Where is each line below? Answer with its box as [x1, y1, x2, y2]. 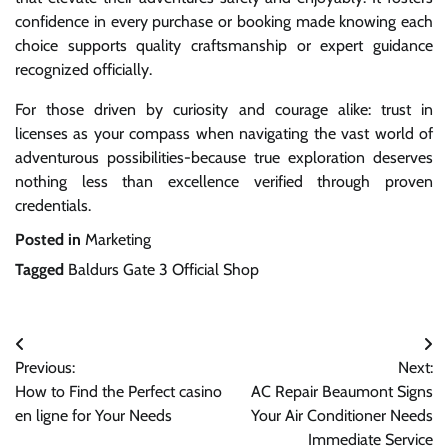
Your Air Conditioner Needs [251, 405, 433, 425]
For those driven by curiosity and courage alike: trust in [15, 99, 433, 119]
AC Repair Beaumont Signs [251, 381, 433, 401]
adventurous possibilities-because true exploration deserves [15, 147, 433, 167]
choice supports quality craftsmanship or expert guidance [15, 35, 433, 55]
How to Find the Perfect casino [15, 381, 222, 401]
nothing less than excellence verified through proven [15, 171, 433, 191]
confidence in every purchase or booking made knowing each [15, 11, 433, 31]
